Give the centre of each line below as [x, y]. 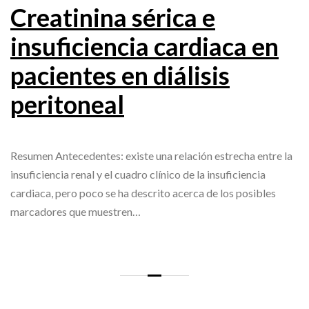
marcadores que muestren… [76, 212]
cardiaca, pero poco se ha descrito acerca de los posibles [143, 193]
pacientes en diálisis [120, 76]
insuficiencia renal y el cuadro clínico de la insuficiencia [138, 175]
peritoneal [67, 104]
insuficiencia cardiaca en [144, 47]
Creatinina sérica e [113, 18]
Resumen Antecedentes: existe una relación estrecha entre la [151, 156]
